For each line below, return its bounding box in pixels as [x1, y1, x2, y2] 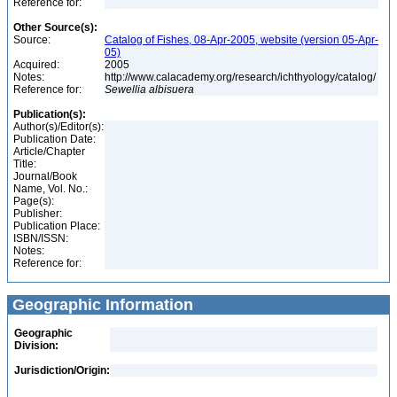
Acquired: [13, 58, 59, 71]
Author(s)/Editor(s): [13, 121, 104, 133]
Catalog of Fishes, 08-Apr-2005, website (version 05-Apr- [105, 34, 378, 46]
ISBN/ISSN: [13, 232, 68, 245]
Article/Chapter [13, 145, 85, 158]
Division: [14, 339, 58, 352]
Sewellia [105, 83, 146, 96]
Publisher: [13, 207, 62, 220]
